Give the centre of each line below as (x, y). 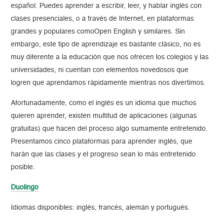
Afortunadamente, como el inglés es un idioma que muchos (104, 103)
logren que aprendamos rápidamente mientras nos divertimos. (109, 83)
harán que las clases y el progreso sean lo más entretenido (104, 155)
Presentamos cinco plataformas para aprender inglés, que (102, 142)
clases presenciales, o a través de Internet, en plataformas (103, 19)
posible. (23, 167)
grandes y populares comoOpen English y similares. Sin (98, 32)
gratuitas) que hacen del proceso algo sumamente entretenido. (110, 129)
